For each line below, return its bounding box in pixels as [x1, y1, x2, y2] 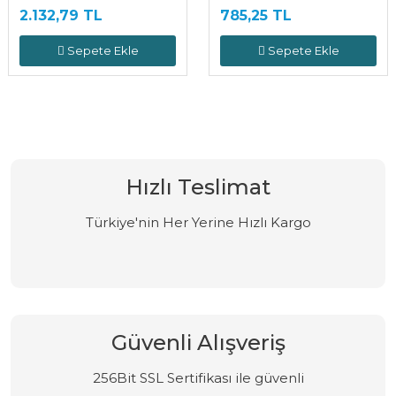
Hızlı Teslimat [126, 174, 270, 200]
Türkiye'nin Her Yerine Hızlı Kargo [85, 214, 311, 231]
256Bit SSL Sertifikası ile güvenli [92, 369, 304, 386]
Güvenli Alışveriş [110, 330, 286, 355]
